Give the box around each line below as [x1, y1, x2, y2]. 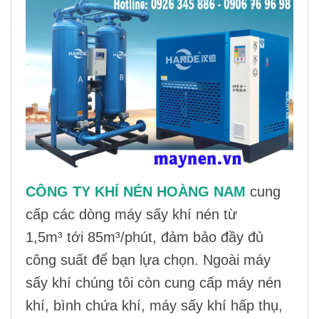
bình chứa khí [53, 298, 141, 314]
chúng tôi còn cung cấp [71, 275, 226, 291]
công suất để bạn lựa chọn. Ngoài [26, 252, 244, 268]
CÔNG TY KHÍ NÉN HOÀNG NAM [26, 184, 246, 200]
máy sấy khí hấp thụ [150, 298, 278, 314]
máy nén [226, 275, 281, 291]
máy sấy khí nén [115, 206, 219, 223]
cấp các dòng [26, 206, 115, 223]
